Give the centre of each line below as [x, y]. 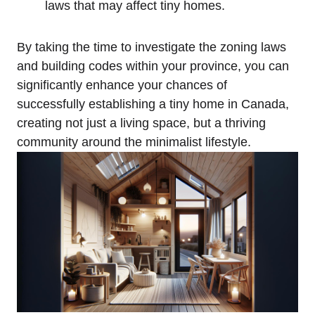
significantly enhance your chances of [122, 85]
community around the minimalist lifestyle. [134, 142]
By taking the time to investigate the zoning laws [152, 47]
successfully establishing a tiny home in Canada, [153, 104]
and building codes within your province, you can [153, 66]
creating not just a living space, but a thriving [141, 123]
